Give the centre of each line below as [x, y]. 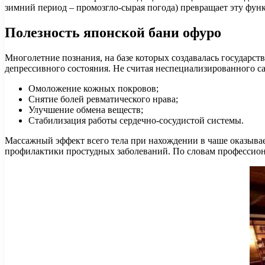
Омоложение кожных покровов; [93, 88]
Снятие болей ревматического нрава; [103, 99]
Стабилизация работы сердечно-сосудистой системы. [136, 120]
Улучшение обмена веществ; [86, 109]
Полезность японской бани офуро [113, 32]
